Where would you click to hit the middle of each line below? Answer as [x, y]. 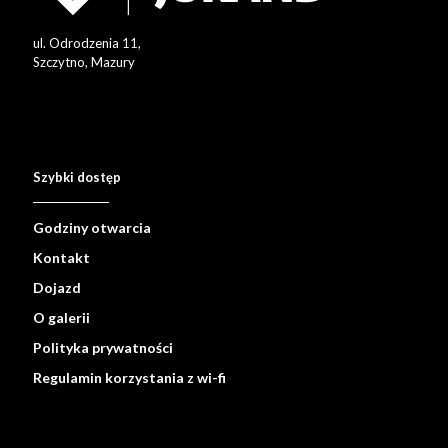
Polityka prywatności [103, 348]
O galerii [61, 318]
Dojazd [57, 288]
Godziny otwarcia [92, 228]
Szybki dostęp [77, 177]
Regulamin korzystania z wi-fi [129, 378]
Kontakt [61, 258]
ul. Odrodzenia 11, [87, 43]
